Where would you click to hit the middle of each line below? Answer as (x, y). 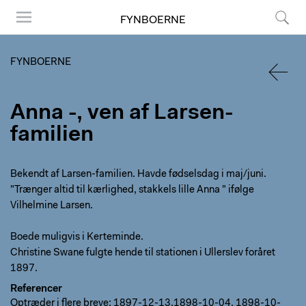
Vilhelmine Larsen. (52, 206)
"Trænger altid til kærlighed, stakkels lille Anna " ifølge (132, 190)
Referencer (36, 289)
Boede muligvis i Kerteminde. (77, 237)
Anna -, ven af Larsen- (122, 113)
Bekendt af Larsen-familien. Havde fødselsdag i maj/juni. (138, 175)
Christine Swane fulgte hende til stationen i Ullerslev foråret (143, 253)
